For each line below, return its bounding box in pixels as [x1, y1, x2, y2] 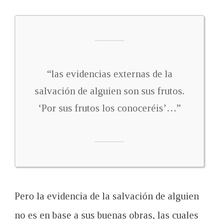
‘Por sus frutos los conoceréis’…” [38, 102, 181, 114]
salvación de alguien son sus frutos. [34, 85, 185, 97]
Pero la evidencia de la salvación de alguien [15, 190, 199, 202]
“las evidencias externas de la [46, 68, 173, 80]
